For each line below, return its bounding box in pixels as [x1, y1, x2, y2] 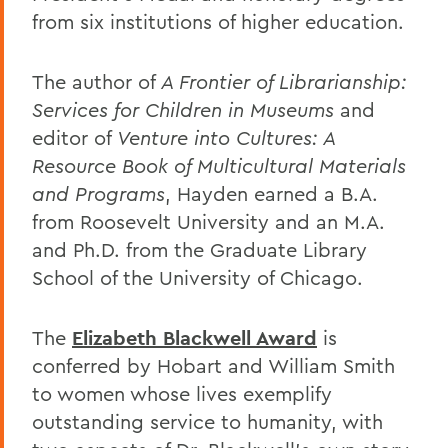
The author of [32, 68, 155, 94]
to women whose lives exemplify [32, 380, 332, 406]
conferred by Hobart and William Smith [32, 352, 395, 378]
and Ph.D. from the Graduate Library [32, 236, 367, 262]
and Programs [32, 180, 165, 206]
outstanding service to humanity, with [32, 408, 383, 434]
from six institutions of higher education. [32, 8, 404, 34]
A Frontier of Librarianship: [161, 68, 407, 94]
